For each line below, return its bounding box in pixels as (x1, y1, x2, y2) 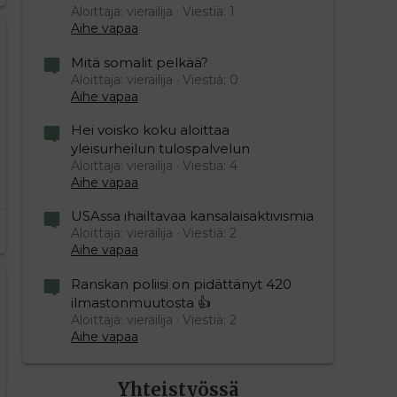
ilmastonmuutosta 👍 (71, 293, 211, 311)
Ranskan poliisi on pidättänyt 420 (71, 275, 292, 292)
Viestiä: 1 (183, 4, 235, 20)
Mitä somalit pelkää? (71, 53, 208, 71)
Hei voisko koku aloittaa (71, 121, 230, 138)
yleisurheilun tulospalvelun (71, 139, 250, 157)
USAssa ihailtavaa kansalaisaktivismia (71, 207, 314, 225)
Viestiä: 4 (183, 157, 237, 174)
